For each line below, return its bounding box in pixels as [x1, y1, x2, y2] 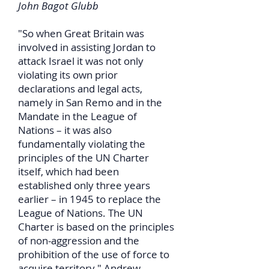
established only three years [18, 178, 150, 192]
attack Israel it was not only [18, 54, 144, 68]
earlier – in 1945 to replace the [18, 192, 161, 206]
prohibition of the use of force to [18, 247, 169, 261]
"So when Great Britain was [18, 26, 144, 40]
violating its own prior [18, 68, 118, 82]
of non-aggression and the [18, 234, 139, 247]
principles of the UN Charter [18, 151, 149, 165]
